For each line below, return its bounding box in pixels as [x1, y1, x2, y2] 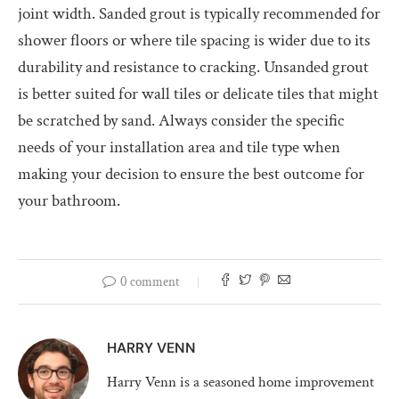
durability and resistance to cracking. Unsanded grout [18, 55, 369, 78]
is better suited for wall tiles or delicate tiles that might [18, 82, 379, 105]
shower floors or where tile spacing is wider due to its [18, 28, 370, 52]
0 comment [119, 273, 180, 290]
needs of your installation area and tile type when [18, 135, 340, 159]
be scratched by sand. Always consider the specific [18, 109, 345, 132]
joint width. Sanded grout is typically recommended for [18, 2, 380, 25]
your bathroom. [18, 189, 120, 212]
